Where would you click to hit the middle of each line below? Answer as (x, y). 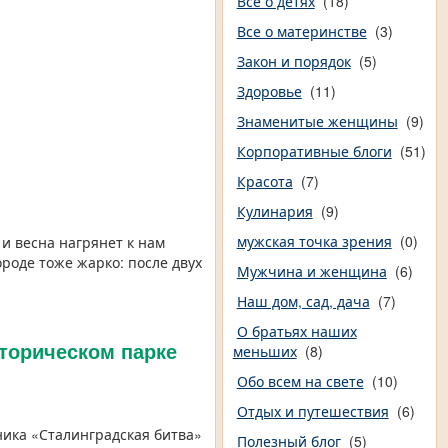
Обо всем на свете (300, 381)
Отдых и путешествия (312, 411)
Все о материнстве (301, 31)
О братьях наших (296, 331)
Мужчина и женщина (311, 271)
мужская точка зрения (314, 241)
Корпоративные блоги (314, 151)
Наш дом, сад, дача (303, 301)
